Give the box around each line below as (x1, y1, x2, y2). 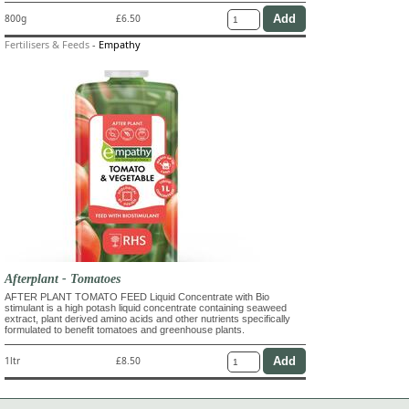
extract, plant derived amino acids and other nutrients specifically (5, 312, 290, 324)
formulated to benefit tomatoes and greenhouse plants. (5, 323, 245, 335)
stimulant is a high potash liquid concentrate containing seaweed (5, 301, 287, 313)
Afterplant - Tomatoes (5, 270, 121, 286)
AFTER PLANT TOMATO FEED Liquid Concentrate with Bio (5, 290, 269, 302)
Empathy (99, 37, 141, 51)
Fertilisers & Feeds (5, 37, 89, 51)
